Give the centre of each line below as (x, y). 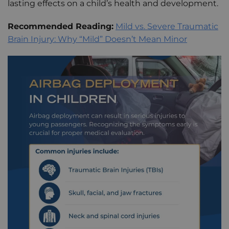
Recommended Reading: (61, 26)
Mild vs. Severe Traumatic (167, 26)
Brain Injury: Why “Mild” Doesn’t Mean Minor (97, 39)
